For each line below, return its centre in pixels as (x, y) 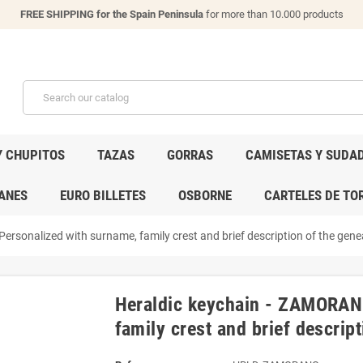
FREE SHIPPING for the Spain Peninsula (111, 14)
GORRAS (190, 154)
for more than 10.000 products (273, 14)
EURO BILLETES (102, 195)
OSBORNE (205, 195)
